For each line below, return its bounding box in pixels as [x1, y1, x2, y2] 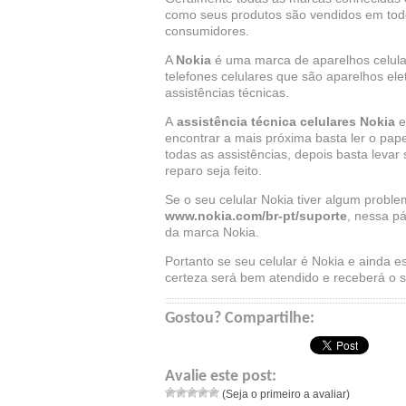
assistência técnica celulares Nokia [173, 114, 395, 129]
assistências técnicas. [165, 85, 289, 100]
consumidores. [165, 24, 249, 38]
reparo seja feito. [165, 163, 262, 178]
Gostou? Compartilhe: [165, 310, 314, 327]
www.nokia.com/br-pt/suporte [165, 208, 347, 223]
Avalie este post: [165, 368, 276, 385]
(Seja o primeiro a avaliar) [219, 388, 350, 401]
